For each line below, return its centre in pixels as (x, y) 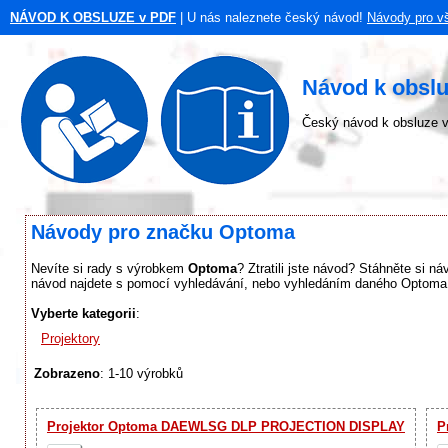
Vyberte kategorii (83, 313)
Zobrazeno (67, 373)
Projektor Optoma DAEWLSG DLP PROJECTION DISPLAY (226, 426)
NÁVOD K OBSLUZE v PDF (93, 17)
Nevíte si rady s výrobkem (109, 268)
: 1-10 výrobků (141, 373)
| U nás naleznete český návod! (269, 17)
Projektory (70, 338)
